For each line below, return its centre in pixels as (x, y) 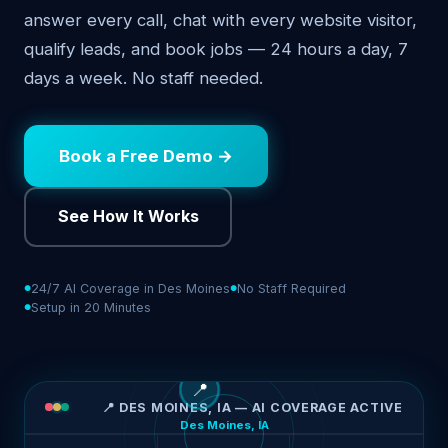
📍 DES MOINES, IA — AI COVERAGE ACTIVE (252, 407)
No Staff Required (291, 288)
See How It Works (128, 216)
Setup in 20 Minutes (91, 307)
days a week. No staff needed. (143, 78)
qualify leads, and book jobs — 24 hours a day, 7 (216, 49)
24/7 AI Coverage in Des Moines (130, 288)
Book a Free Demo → (146, 155)
